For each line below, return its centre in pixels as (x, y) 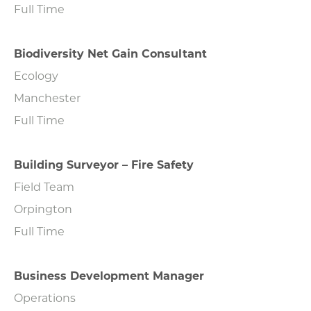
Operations (45, 297)
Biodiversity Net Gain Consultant (110, 53)
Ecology (36, 75)
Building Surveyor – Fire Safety (104, 164)
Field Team (44, 186)
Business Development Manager (109, 275)
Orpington (43, 208)
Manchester (47, 97)
